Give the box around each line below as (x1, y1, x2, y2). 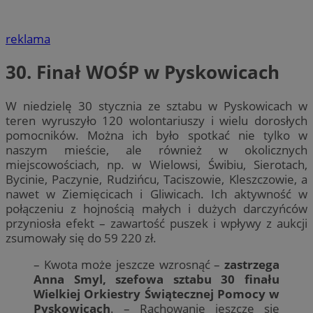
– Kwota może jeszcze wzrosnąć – (34, 256, 224, 272)
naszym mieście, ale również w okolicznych (6, 141, 307, 158)
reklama (6, 31, 50, 48)
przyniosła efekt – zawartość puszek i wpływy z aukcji (6, 214, 307, 231)
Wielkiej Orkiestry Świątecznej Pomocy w (34, 285, 279, 302)
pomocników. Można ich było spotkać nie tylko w (6, 126, 307, 143)
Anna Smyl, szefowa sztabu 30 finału (34, 270, 279, 287)
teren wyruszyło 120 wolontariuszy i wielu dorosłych (6, 112, 307, 129)
